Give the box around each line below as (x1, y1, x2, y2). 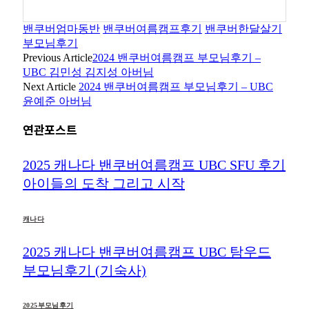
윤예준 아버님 (23, 94, 92, 107)
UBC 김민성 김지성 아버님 (23, 66, 154, 78)
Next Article (23, 80, 79, 92)
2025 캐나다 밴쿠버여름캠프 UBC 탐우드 (23, 243, 271, 259)
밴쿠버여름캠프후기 (103, 22, 202, 34)
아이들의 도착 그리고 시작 (23, 176, 185, 192)
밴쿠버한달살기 (205, 22, 282, 34)
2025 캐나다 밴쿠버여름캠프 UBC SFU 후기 (23, 157, 286, 173)
